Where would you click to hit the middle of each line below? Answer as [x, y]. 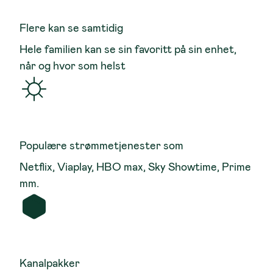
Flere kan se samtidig [71, 28]
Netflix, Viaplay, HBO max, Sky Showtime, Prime [135, 167]
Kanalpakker [50, 263]
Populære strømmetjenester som [101, 145]
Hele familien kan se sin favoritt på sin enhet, [128, 49]
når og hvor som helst [73, 66]
